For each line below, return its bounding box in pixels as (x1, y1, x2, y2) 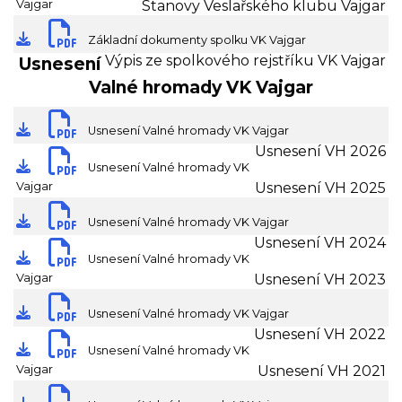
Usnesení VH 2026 (255, 143, 386, 161)
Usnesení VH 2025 (255, 179, 386, 197)
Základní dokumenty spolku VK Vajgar (88, 33, 306, 48)
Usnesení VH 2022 (254, 326, 386, 344)
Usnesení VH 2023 (254, 271, 386, 289)
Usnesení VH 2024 (254, 234, 386, 252)
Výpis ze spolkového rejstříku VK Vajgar (105, 52, 386, 70)
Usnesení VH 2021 (258, 363, 386, 380)
